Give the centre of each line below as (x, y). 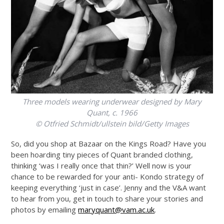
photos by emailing (45, 209)
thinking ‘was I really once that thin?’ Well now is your (101, 165)
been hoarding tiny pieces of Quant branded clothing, (102, 154)
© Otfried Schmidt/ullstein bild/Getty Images (112, 123)
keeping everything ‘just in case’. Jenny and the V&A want (109, 187)
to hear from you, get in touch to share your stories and (107, 198)
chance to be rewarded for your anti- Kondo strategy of (107, 176)
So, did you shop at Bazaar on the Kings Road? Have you (109, 143)
